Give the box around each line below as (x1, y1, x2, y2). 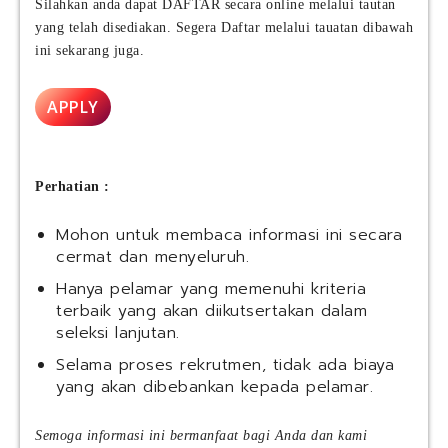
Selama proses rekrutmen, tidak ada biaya (56, 353, 394, 378)
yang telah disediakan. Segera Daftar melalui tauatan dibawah (35, 20, 413, 36)
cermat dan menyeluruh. (56, 245, 249, 270)
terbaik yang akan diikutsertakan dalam (56, 299, 367, 324)
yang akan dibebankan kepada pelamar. (56, 375, 373, 400)
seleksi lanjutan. (56, 321, 180, 346)
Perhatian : (35, 179, 110, 195)
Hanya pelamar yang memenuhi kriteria (56, 277, 366, 302)
